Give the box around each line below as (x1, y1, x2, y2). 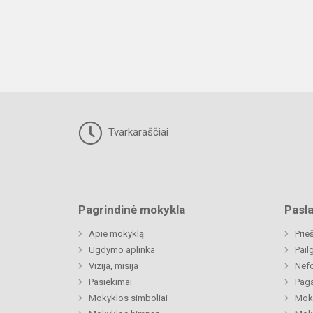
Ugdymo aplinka (89, 245, 155, 256)
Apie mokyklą (89, 228, 144, 240)
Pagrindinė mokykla (78, 203, 185, 217)
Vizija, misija (89, 261, 138, 272)
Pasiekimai (89, 277, 132, 288)
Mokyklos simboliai (89, 293, 168, 304)
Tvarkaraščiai (105, 126, 168, 139)
